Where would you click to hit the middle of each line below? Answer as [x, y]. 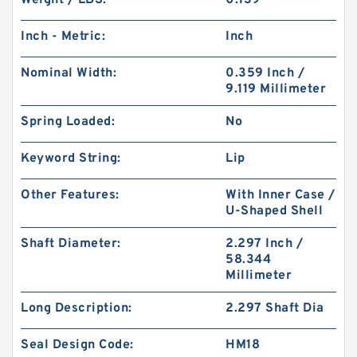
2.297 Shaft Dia [275, 308]
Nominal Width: [69, 73]
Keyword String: [71, 159]
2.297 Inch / [265, 244]
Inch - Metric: [63, 37]
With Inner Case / [280, 195]
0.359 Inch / [265, 73]
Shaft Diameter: [71, 244]
